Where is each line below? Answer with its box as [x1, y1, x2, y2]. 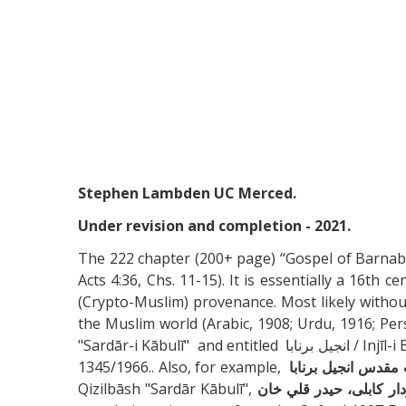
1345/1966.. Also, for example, [78, 356, 290, 377]
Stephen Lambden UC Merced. [78, 182, 300, 203]
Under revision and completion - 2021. [78, 215, 351, 236]
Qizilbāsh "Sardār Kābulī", [78, 378, 257, 399]
